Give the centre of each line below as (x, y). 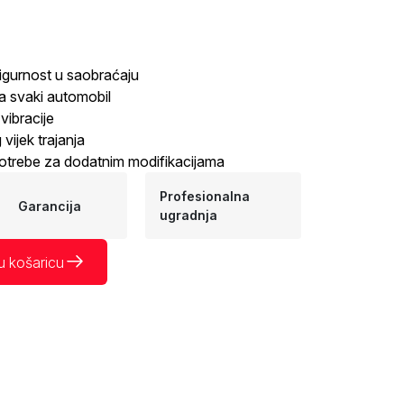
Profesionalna (205, 196)
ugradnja (189, 215)
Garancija (49, 206)
